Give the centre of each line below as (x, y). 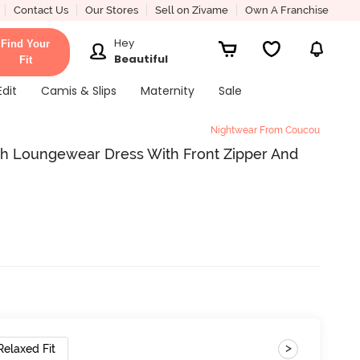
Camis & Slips (78, 91)
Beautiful (141, 59)
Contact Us (41, 10)
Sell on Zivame (191, 10)
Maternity (167, 91)
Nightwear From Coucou (265, 130)
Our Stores (111, 10)
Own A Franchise (286, 10)
